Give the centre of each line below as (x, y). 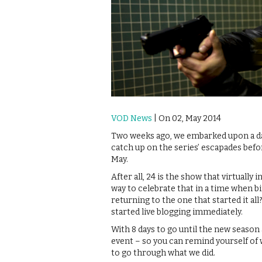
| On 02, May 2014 (187, 118)
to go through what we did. (163, 253)
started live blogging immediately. (177, 212)
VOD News (132, 118)
